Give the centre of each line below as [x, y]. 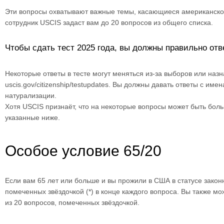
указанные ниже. [32, 117]
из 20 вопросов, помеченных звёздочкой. [72, 202]
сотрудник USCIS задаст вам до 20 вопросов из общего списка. [110, 22]
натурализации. [31, 95]
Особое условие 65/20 [83, 150]
